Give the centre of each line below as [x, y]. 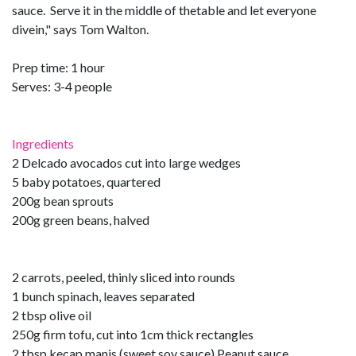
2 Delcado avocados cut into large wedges [126, 162]
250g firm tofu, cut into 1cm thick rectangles [133, 334]
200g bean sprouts [63, 200]
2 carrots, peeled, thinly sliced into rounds [124, 277]
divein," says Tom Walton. [80, 29]
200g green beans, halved [81, 219]
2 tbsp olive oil [52, 315]
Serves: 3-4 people [62, 86]
